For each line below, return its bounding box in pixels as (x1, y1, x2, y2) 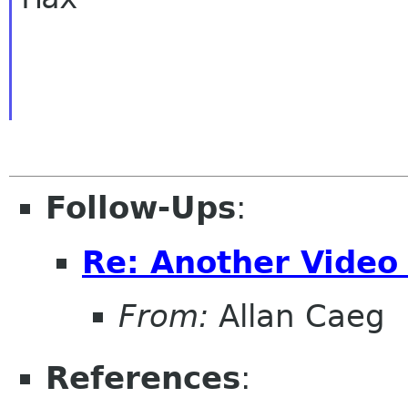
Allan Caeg (209, 298, 385, 335)
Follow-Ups (46, 189, 236, 226)
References (46, 360, 240, 397)
